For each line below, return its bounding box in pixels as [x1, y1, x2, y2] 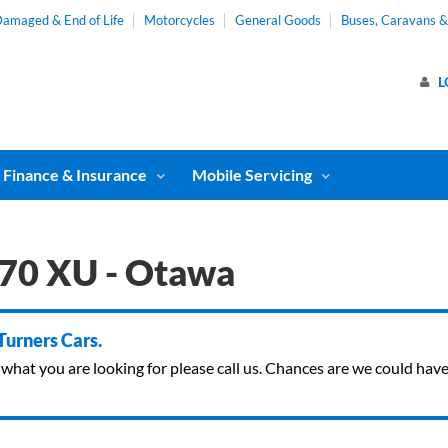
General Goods [234, 12, 321, 28]
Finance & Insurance [3, 165, 147, 184]
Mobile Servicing [192, 165, 312, 184]
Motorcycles [143, 12, 215, 28]
